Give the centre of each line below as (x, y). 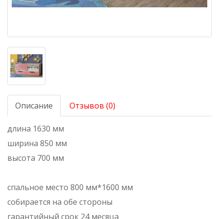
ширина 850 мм (37, 143)
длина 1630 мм (36, 129)
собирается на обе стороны (60, 202)
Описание (34, 106)
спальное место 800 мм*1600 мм (70, 187)
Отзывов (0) (92, 106)
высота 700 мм (36, 158)
